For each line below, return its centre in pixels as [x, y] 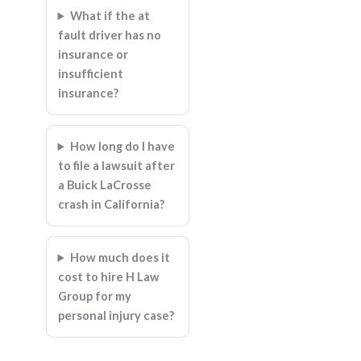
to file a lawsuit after [116, 166]
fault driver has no [109, 35]
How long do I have [123, 147]
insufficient [90, 74]
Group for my [94, 297]
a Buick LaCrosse [104, 185]
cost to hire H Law [108, 277]
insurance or [93, 55]
